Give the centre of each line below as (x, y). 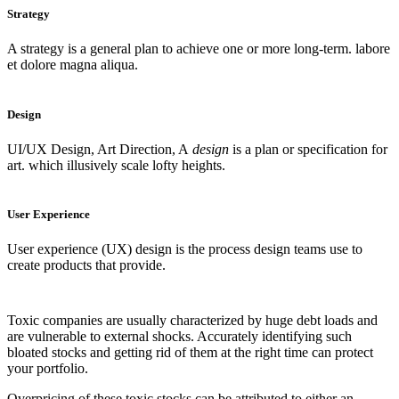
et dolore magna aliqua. (73, 65)
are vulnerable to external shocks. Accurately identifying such (179, 337)
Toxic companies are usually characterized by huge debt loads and (192, 321)
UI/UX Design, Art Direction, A (100, 149)
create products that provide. (86, 265)
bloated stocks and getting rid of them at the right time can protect (190, 353)
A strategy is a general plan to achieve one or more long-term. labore (199, 49)
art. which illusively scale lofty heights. (116, 165)
